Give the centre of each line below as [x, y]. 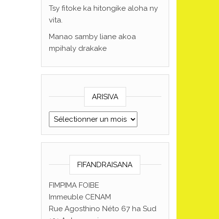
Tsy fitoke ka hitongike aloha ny [103, 8]
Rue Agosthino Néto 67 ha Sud [102, 209]
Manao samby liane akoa [92, 37]
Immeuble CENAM [80, 197]
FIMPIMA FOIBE [74, 185]
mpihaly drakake [77, 48]
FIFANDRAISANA [105, 165]
